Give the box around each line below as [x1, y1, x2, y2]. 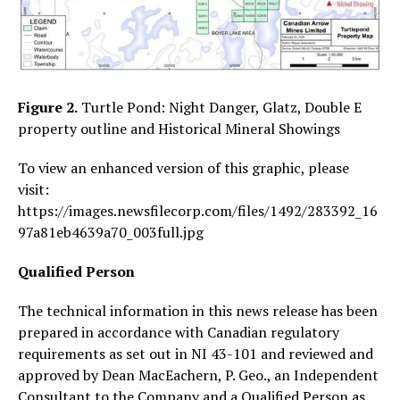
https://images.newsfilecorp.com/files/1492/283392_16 [18, 200, 378, 221]
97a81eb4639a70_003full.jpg [18, 221, 204, 242]
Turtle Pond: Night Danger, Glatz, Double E [78, 96, 362, 117]
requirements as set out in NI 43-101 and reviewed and [18, 343, 373, 363]
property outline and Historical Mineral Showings [18, 118, 340, 138]
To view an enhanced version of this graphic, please [18, 157, 349, 178]
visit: [18, 179, 49, 199]
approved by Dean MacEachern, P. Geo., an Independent [18, 364, 379, 385]
